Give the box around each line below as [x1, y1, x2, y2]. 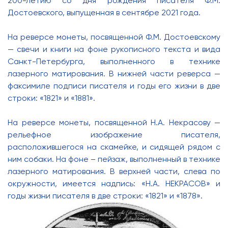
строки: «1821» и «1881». [8, 93, 95, 103]
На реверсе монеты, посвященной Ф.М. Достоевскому [8, 32, 220, 42]
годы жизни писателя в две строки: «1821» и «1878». [8, 191, 203, 201]
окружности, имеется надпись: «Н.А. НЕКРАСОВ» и [8, 179, 220, 188]
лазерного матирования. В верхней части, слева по [8, 166, 220, 176]
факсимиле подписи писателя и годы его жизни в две [8, 81, 220, 91]
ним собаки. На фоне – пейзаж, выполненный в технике [8, 154, 220, 164]
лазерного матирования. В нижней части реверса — [8, 69, 220, 78]
